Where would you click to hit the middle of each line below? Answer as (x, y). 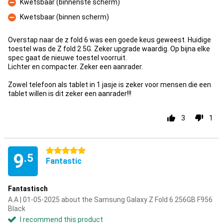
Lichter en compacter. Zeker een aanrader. (75, 67)
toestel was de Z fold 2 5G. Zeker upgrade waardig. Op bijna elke (109, 49)
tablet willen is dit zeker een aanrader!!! (70, 94)
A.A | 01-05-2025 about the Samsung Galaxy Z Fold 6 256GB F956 (110, 200)
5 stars (57, 151)
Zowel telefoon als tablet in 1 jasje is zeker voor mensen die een (110, 85)
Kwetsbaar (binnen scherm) (64, 17)
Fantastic (64, 161)
